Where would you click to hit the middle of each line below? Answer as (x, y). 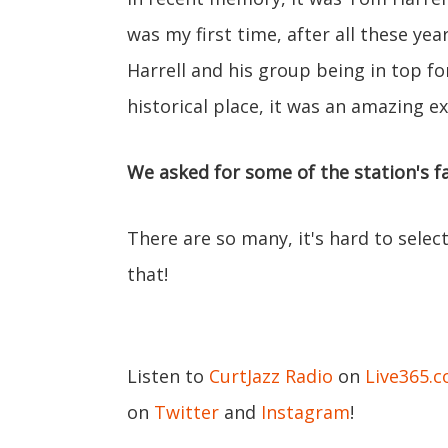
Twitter (186, 412)
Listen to (168, 376)
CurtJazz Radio (271, 376)
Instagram (305, 412)
